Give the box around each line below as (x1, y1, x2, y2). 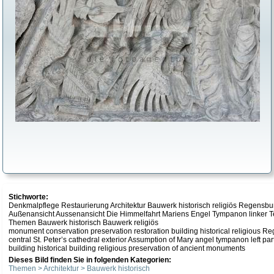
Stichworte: (9, 193, 48, 201)
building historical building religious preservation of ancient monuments (9, 244, 245, 253)
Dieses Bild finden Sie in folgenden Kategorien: (9, 256, 171, 264)
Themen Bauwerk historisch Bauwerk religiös (9, 218, 158, 227)
